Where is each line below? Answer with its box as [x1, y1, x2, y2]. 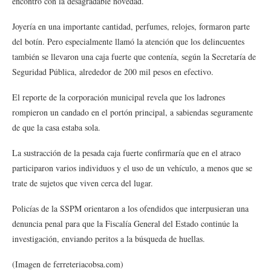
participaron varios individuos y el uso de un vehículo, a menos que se [12, 162, 252, 174]
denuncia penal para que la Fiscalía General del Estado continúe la [12, 218, 238, 229]
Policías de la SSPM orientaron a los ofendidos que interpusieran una [12, 203, 249, 214]
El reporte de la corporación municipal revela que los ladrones [12, 91, 225, 103]
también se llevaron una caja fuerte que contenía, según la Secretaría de [12, 51, 256, 62]
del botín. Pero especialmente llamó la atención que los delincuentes [12, 36, 244, 47]
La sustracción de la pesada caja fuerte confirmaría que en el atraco [12, 147, 241, 158]
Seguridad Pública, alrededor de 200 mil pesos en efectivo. [12, 66, 214, 77]
